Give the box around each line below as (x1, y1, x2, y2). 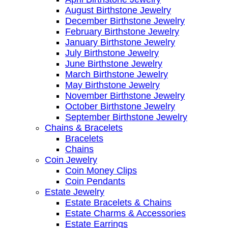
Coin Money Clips (65, 165, 137, 176)
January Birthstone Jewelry (65, 37, 175, 47)
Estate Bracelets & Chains (65, 197, 172, 208)
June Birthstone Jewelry (65, 58, 162, 69)
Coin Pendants (65, 176, 125, 186)
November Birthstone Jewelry (65, 90, 185, 101)
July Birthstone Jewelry (65, 47, 159, 58)
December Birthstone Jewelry (65, 15, 185, 26)
